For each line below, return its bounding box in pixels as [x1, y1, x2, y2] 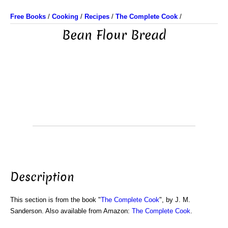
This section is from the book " [10, 195, 101, 204]
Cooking [52, 13, 78, 20]
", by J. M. [159, 195, 190, 204]
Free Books [10, 13, 46, 20]
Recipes [84, 13, 109, 20]
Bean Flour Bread [62, 26, 166, 44]
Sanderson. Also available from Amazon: [10, 207, 132, 215]
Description [10, 168, 74, 185]
